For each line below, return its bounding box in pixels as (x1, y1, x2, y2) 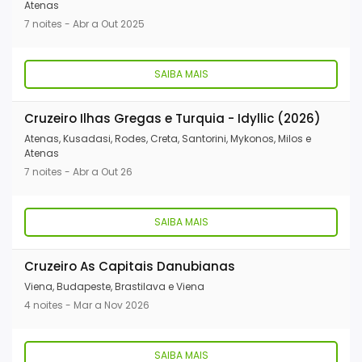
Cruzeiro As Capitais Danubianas (24, 258, 235, 276)
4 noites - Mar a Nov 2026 (24, 298, 149, 313)
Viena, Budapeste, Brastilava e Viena (24, 280, 204, 294)
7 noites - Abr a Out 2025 (24, 17, 145, 32)
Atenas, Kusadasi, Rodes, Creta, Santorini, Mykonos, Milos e (24, 132, 311, 146)
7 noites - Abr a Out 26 (24, 165, 133, 179)
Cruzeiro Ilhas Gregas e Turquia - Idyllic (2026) (24, 110, 321, 128)
